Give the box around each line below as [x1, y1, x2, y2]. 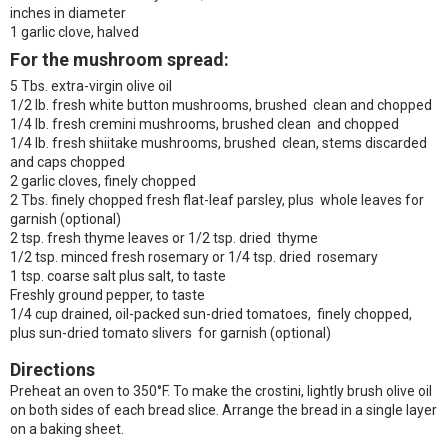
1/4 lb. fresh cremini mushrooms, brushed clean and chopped [10, 116, 399, 132]
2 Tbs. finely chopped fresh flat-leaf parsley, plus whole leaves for [10, 192, 424, 208]
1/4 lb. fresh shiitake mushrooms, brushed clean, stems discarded [10, 135, 427, 151]
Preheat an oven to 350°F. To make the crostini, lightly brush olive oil [10, 383, 432, 399]
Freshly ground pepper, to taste [10, 287, 205, 303]
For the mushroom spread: [10, 49, 229, 70]
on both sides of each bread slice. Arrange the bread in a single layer [10, 402, 437, 418]
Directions [10, 359, 95, 380]
